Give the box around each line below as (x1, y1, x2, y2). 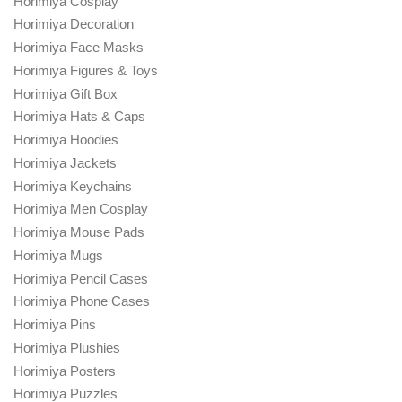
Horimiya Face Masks (13, 39, 144, 56)
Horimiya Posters (13, 363, 116, 379)
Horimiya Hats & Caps (13, 109, 145, 125)
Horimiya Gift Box (13, 85, 118, 101)
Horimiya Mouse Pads (13, 224, 144, 240)
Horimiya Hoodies (13, 132, 118, 148)
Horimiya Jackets (13, 154, 117, 170)
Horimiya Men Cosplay (13, 201, 148, 217)
